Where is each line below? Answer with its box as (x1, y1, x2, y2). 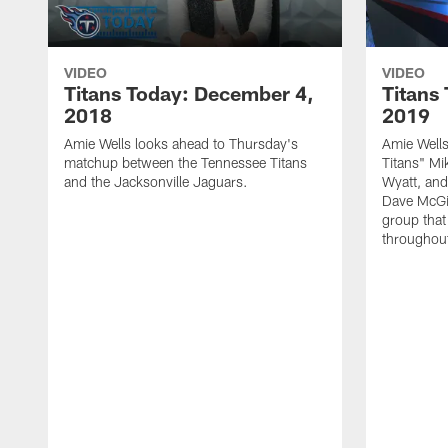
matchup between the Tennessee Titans (64, 153, 307, 171)
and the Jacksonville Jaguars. (64, 172, 248, 190)
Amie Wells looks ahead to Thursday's (64, 134, 298, 152)
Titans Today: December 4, (64, 80, 314, 105)
